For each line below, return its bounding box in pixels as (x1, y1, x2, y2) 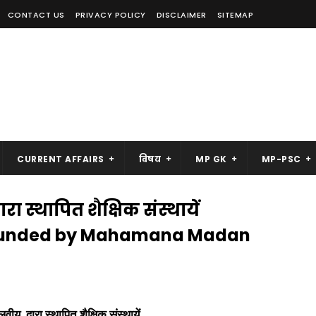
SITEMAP (217, 9, 253, 20)
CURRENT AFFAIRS (17, 153, 104, 165)
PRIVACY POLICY (75, 9, 146, 20)
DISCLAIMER (156, 9, 207, 20)
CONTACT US (7, 9, 65, 20)
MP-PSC (261, 153, 301, 165)
